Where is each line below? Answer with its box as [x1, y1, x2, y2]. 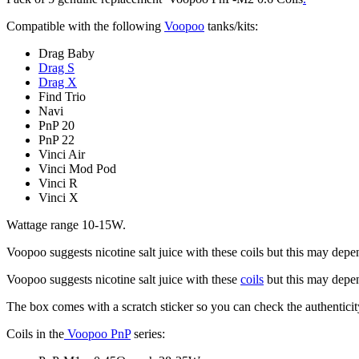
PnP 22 [38, 132, 75, 147]
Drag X [38, 75, 77, 89]
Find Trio [38, 89, 86, 103]
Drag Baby [38, 46, 95, 60]
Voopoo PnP [64, 326, 131, 341]
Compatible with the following [6, 18, 164, 33]
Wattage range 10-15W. [6, 217, 126, 232]
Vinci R [38, 175, 78, 190]
